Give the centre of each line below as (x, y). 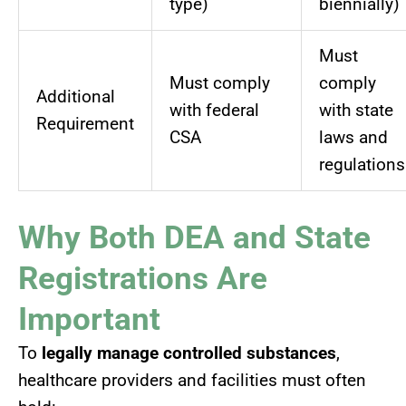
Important (89, 319)
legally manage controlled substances (189, 353)
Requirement (85, 124)
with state (356, 111)
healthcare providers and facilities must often (192, 380)
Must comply (220, 83)
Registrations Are (143, 278)
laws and (353, 138)
